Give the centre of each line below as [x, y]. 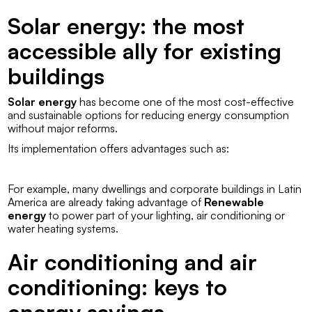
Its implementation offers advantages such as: [119, 148]
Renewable [234, 202]
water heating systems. [63, 228]
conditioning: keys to [118, 287]
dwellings [124, 188]
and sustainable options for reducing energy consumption [149, 115]
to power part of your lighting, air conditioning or [166, 215]
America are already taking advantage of [106, 202]
